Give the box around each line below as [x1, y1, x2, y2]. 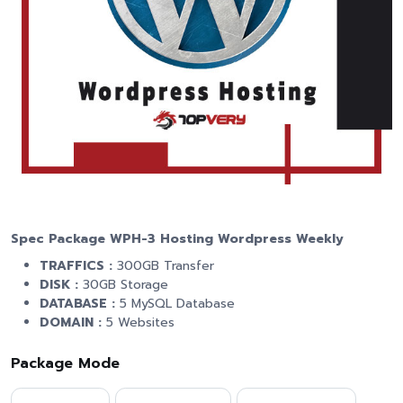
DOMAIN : [40, 313, 106, 332]
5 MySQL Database [120, 294, 235, 313]
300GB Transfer [117, 256, 214, 275]
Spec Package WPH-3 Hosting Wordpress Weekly [11, 229, 344, 248]
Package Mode [11, 353, 120, 374]
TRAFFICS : [40, 256, 117, 275]
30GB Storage [83, 275, 168, 294]
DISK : [40, 275, 83, 294]
